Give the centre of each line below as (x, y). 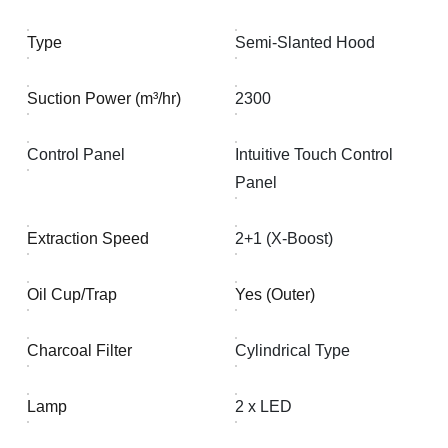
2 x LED (264, 406)
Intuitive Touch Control (314, 154)
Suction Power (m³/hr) (104, 98)
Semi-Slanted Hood (305, 42)
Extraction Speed (88, 238)
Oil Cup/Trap (72, 294)
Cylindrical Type (293, 350)
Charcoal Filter (80, 350)
